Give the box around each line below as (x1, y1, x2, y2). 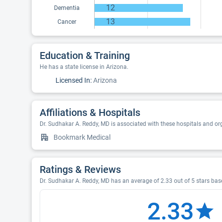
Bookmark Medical (54, 133, 111, 141)
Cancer (57, 18, 76, 25)
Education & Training (40, 50, 130, 61)
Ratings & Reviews (40, 164, 121, 175)
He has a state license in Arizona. (40, 63, 128, 70)
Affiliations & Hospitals (40, 107, 140, 118)
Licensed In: (55, 76, 92, 84)
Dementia (54, 4, 80, 11)
